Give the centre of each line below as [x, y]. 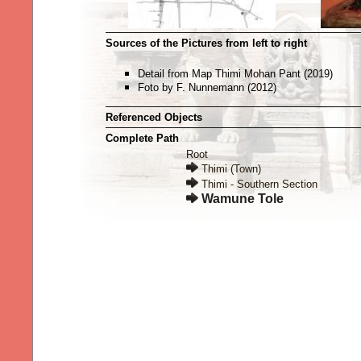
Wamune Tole [243, 199]
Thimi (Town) [231, 169]
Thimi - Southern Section [259, 184]
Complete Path [142, 138]
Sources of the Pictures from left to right [206, 43]
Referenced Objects [154, 117]
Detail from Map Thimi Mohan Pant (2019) [235, 74]
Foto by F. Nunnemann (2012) [207, 87]
